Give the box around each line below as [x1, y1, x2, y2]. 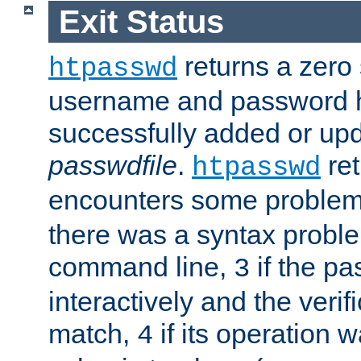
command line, [48, 251, 234, 283]
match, [48, 318, 137, 350]
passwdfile [48, 150, 177, 181]
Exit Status [58, 3, 224, 39]
